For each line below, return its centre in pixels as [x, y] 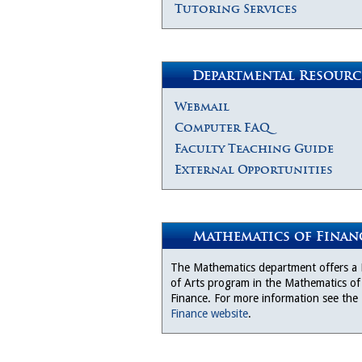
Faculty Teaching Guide [254, 149]
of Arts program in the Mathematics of [265, 283]
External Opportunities [254, 170]
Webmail [202, 107]
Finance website [209, 314]
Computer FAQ [222, 128]
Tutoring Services [236, 9]
